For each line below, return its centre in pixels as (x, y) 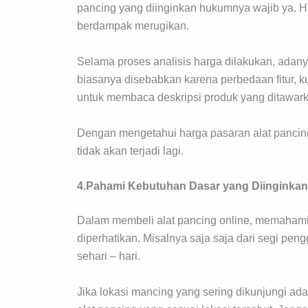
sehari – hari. (109, 256)
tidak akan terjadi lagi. (130, 151)
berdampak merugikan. (133, 26)
